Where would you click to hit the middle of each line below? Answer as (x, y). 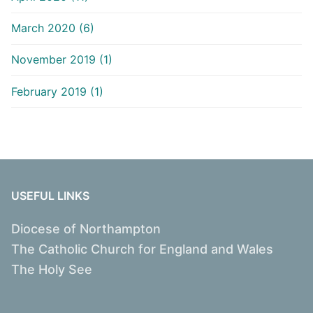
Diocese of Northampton (86, 229)
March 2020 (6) (53, 28)
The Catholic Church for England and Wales (142, 249)
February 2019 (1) (57, 91)
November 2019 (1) (62, 60)
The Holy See (52, 270)
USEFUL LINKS (50, 196)
